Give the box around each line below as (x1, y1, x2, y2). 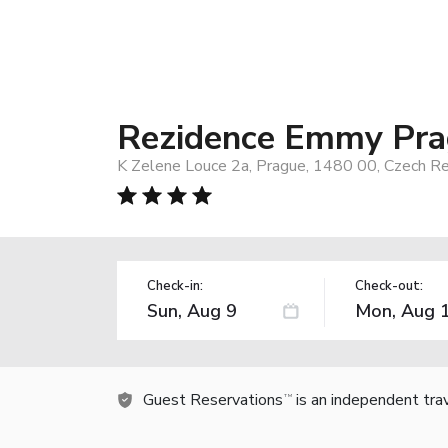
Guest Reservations (143, 388, 283, 411)
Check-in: (147, 276, 203, 295)
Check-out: (354, 276, 423, 295)
